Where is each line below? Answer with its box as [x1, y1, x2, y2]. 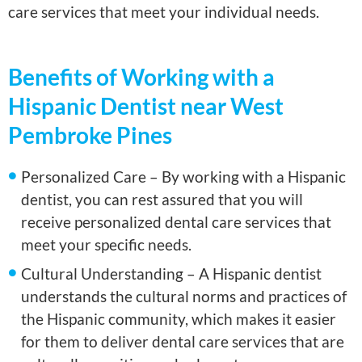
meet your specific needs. [21, 235, 192, 255]
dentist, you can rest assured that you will [21, 190, 304, 209]
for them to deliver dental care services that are [21, 332, 345, 351]
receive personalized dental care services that [21, 213, 332, 232]
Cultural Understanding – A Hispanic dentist [21, 264, 322, 284]
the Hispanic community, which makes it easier [21, 309, 337, 329]
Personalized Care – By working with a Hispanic [21, 167, 347, 187]
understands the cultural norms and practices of [21, 287, 347, 306]
